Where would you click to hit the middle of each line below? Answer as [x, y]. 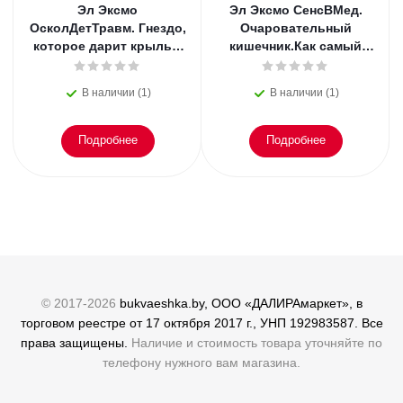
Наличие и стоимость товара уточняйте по [255, 343]
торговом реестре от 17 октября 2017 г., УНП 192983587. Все [201, 323]
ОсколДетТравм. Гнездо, [107, 28]
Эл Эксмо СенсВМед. [296, 10]
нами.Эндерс [296, 82]
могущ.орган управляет [296, 64]
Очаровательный [296, 28]
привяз [107, 100]
